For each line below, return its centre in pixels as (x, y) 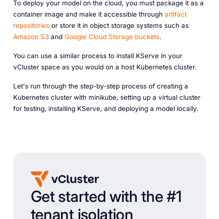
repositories (31, 26)
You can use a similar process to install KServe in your (98, 56)
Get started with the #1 (106, 197)
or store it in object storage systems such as (119, 26)
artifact (175, 14)
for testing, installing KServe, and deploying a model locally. (106, 108)
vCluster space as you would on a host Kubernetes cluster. (105, 67)
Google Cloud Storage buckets (112, 37)
